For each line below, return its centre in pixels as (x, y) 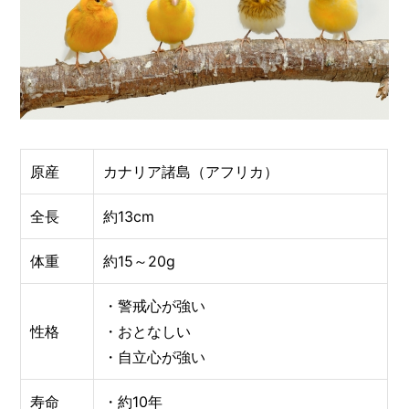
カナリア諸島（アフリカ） (191, 171)
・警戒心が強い (155, 305)
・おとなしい (147, 331)
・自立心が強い (155, 357)
